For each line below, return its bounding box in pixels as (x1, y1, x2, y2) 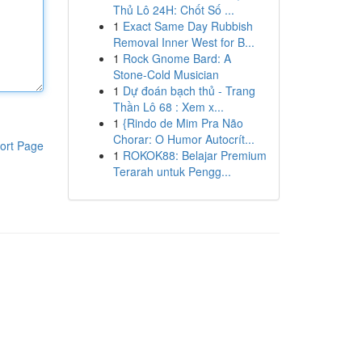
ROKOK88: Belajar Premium (122, 147, 267, 163)
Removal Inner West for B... (112, 34, 255, 50)
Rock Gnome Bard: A (122, 50, 231, 66)
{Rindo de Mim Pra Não (122, 115, 243, 131)
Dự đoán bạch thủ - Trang (122, 82, 255, 99)
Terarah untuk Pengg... (112, 163, 231, 179)
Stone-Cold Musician (112, 66, 219, 82)
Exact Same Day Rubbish (122, 18, 253, 34)
